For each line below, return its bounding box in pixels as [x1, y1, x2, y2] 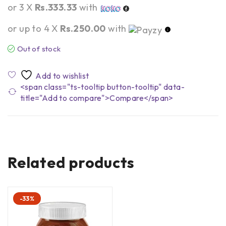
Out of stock [17, 44, 61, 54]
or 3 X [8, 2, 35, 14]
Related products [8, 153, 135, 173]
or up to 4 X [8, 23, 61, 35]
